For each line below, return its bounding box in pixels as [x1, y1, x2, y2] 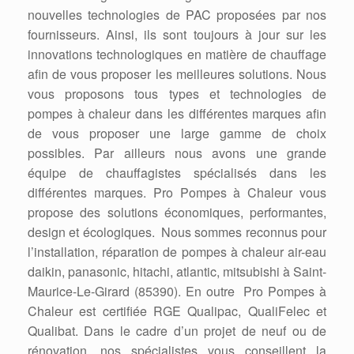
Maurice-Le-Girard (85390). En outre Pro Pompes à [28, 282, 326, 301]
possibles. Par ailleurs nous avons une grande [28, 144, 326, 163]
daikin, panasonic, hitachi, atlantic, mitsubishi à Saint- [28, 262, 326, 281]
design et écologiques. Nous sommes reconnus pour [28, 223, 326, 242]
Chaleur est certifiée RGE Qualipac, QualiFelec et [28, 302, 326, 321]
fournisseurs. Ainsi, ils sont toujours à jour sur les [28, 25, 326, 44]
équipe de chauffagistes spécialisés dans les [28, 164, 326, 183]
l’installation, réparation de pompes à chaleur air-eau [28, 243, 326, 262]
